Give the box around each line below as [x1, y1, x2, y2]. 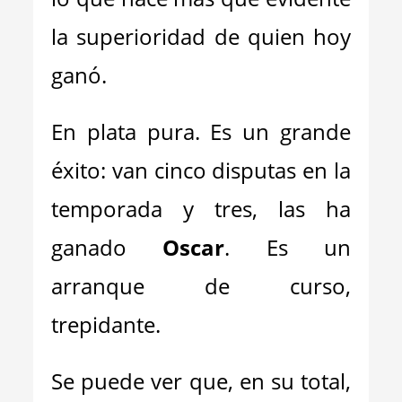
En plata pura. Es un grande [51, 117, 351, 146]
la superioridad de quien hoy [51, 22, 351, 51]
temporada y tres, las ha [51, 194, 351, 223]
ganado [51, 232, 163, 262]
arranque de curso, [51, 271, 351, 301]
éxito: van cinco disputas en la [51, 155, 351, 185]
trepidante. [51, 310, 162, 339]
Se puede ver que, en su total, [51, 366, 351, 396]
